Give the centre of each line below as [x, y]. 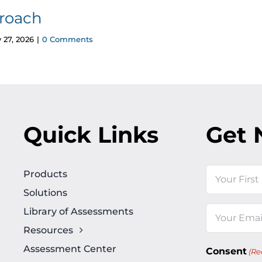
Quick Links [91, 135]
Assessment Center [70, 249]
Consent [226, 251]
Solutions [45, 192]
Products [45, 174]
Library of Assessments [78, 211]
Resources [48, 230]
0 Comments [68, 39]
